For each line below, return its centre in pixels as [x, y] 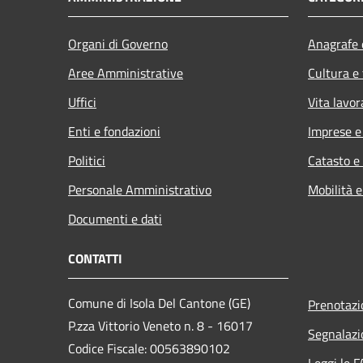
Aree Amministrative [126, 73]
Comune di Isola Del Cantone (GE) [159, 303]
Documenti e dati [115, 218]
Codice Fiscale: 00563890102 [149, 348]
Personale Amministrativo [140, 189]
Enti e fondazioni [114, 131]
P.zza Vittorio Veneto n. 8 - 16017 [160, 325]
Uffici [82, 102]
